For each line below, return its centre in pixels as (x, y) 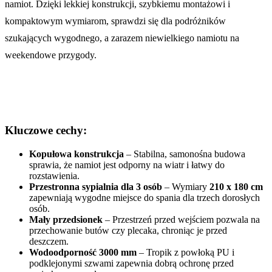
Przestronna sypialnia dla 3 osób (96, 186)
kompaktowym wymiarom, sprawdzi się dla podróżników (115, 21)
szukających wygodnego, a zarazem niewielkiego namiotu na (122, 38)
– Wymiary (186, 186)
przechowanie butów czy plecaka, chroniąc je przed (128, 230)
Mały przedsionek (66, 219)
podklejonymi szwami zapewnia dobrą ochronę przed (131, 263)
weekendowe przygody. (51, 55)
